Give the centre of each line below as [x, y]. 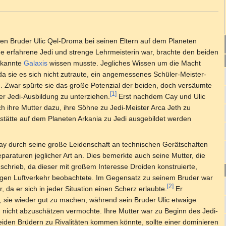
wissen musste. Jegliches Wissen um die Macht [124, 63]
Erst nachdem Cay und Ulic [161, 97]
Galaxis [36, 63]
